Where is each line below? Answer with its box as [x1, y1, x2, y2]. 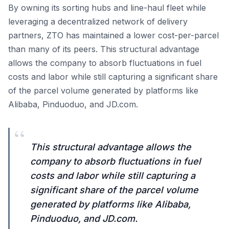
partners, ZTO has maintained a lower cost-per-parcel [8, 30, 219, 40]
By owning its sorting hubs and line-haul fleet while [8, 3, 206, 13]
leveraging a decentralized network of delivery [8, 16, 188, 27]
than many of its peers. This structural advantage [8, 44, 199, 54]
